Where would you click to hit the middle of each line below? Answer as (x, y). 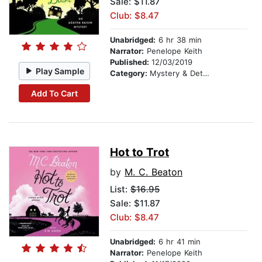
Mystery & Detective (176, 73)
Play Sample (60, 71)
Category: (130, 73)
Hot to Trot (139, 153)
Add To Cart (54, 93)
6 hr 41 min (178, 242)
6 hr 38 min (179, 40)
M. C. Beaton (154, 172)
